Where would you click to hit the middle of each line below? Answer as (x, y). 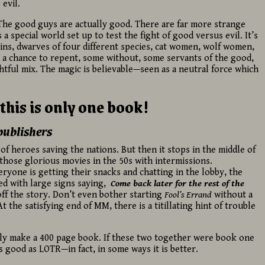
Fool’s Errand (188, 195)
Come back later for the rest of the (177, 183)
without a (232, 195)
